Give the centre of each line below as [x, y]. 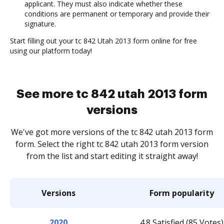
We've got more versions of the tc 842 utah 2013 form [112, 132]
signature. [40, 24]
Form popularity [182, 193]
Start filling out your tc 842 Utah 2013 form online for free [103, 41]
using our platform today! [51, 51]
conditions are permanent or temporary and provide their [117, 14]
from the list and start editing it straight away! [112, 156]
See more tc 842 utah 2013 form [112, 94]
